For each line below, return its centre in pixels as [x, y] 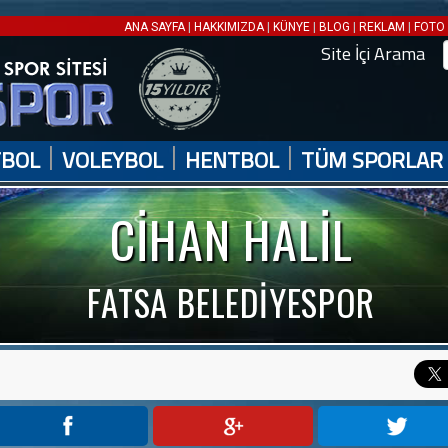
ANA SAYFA [156, 27]
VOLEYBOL [112, 160]
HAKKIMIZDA [229, 27]
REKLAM [382, 27]
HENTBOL [232, 160]
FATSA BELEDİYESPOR [231, 302]
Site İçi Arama [373, 53]
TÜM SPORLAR [372, 160]
